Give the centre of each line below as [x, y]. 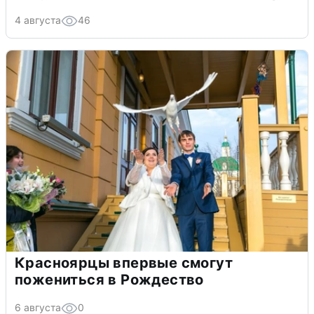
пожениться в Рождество [109, 279]
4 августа [38, 20]
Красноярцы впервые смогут [124, 262]
